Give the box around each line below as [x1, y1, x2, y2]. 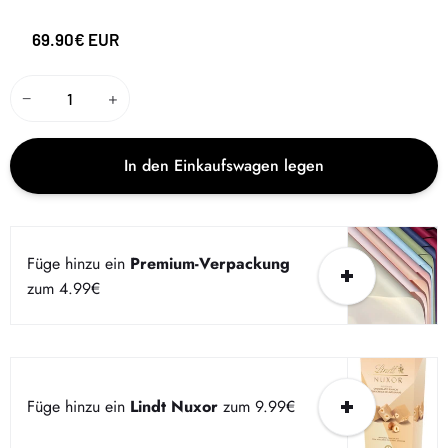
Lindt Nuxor [129, 395, 218, 419]
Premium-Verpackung [129, 251, 290, 275]
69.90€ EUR [31, 28, 119, 49]
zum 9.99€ [222, 395, 295, 419]
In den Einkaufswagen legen [124, 154, 324, 178]
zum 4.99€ [26, 276, 100, 300]
